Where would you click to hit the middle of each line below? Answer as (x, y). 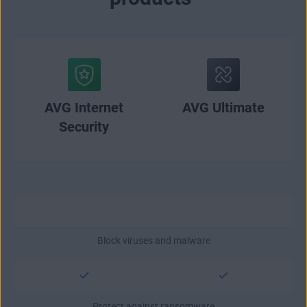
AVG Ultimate (223, 107)
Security (84, 126)
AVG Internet (84, 107)
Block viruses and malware (153, 240)
